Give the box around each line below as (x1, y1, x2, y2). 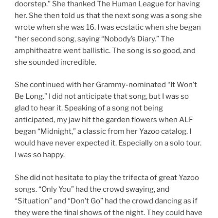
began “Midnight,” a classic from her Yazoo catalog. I (15, 127, 191, 136)
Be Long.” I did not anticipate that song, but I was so (15, 92, 189, 101)
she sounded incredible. (15, 57, 96, 67)
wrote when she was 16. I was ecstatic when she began (15, 22, 201, 32)
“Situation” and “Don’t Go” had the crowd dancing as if (15, 196, 198, 205)
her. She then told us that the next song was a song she (15, 11, 202, 20)
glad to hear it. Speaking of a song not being (15, 104, 163, 113)
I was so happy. (15, 150, 65, 160)
